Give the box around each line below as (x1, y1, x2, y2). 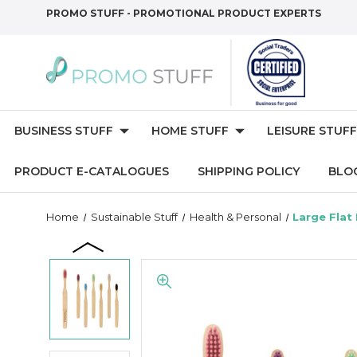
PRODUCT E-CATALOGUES (14, 164, 169, 178)
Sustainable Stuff (90, 210, 178, 223)
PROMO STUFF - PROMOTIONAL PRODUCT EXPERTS (46, 7, 321, 19)
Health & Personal (189, 210, 281, 223)
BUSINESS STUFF (14, 124, 113, 138)
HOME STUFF (151, 124, 229, 138)
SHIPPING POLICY (198, 164, 300, 178)
